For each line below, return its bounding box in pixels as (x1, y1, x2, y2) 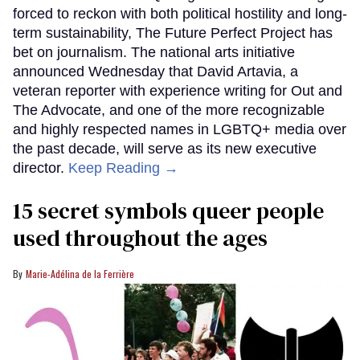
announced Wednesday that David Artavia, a (13, 63, 298, 80)
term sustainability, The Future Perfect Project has (13, 25, 333, 42)
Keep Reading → (68, 160, 178, 177)
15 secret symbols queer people (13, 195, 324, 227)
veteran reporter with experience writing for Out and (13, 83, 342, 100)
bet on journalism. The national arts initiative (13, 44, 295, 61)
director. (13, 160, 68, 177)
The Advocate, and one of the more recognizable (13, 102, 325, 119)
